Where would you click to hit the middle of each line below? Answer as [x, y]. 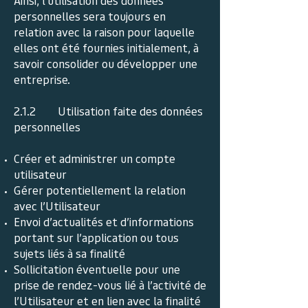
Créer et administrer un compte [95, 158]
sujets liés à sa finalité [69, 253]
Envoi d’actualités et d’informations [104, 221]
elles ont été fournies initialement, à [106, 47]
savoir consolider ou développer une [106, 63]
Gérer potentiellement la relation [100, 190]
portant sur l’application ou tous [96, 237]
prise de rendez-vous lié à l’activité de [110, 285]
